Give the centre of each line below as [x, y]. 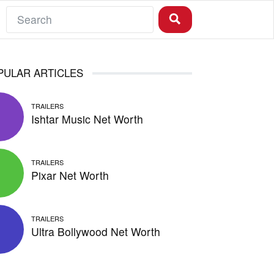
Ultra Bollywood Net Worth [96, 232]
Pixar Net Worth [70, 176]
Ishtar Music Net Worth [87, 119]
